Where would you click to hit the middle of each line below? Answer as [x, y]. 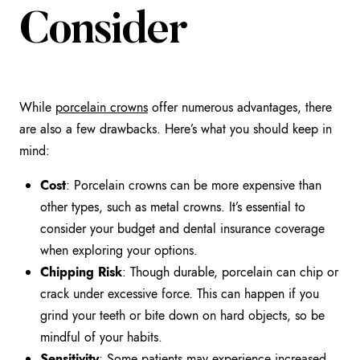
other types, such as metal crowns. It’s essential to [173, 207]
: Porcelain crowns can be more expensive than [194, 185]
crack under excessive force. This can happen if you [180, 293]
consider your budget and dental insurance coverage [183, 228]
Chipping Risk [82, 272]
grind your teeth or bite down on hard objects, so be [183, 315]
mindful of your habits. [102, 337]
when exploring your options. [119, 250]
